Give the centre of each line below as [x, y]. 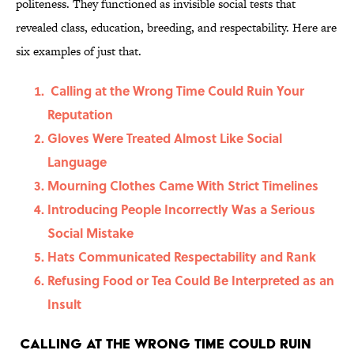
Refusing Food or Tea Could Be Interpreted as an [191, 281]
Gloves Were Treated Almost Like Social [165, 138]
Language [77, 162]
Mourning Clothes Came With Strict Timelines [183, 186]
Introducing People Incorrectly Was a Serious [181, 209]
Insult [64, 304]
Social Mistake [90, 233]
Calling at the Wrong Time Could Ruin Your [176, 91]
